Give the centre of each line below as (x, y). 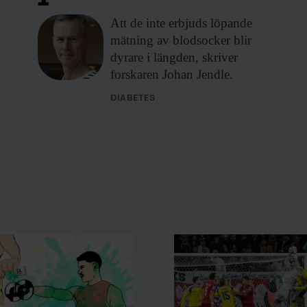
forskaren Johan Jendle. (172, 74)
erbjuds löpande (209, 23)
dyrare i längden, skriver (174, 57)
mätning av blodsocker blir (181, 40)
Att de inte (138, 23)
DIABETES (133, 98)
